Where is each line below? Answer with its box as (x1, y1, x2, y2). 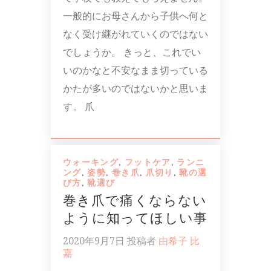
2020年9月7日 (63, 235, 125, 247)
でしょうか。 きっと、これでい (63, 46, 201, 58)
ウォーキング (63, 157, 119, 167)
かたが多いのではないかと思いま (63, 82, 208, 94)
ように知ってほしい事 (63, 210, 208, 226)
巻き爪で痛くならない (63, 192, 207, 209)
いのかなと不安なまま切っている (63, 64, 208, 76)
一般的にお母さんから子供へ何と (63, 10, 208, 22)
